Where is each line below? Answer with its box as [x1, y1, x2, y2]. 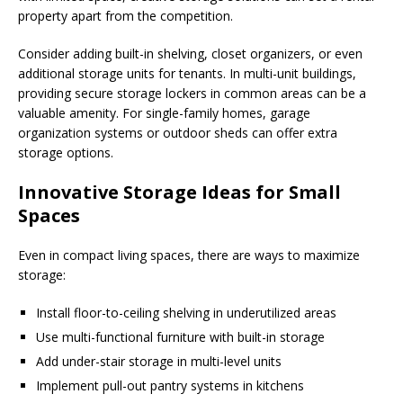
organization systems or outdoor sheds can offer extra [18, 123, 337, 141]
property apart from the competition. [18, 6, 233, 24]
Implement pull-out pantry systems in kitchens [36, 376, 304, 394]
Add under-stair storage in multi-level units [36, 352, 282, 370]
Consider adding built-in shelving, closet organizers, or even [18, 44, 363, 62]
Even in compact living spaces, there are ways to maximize [18, 246, 360, 264]
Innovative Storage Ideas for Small [18, 179, 341, 204]
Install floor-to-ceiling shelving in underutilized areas [36, 303, 336, 321]
